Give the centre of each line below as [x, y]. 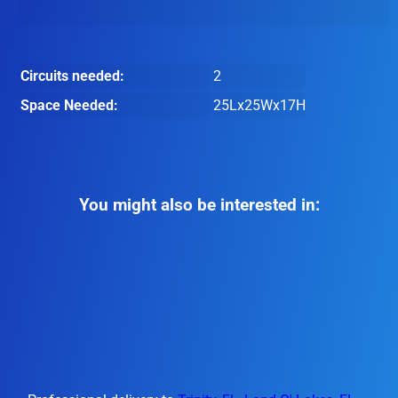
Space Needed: [70, 106]
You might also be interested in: [199, 206]
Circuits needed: [73, 76]
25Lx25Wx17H [259, 106]
